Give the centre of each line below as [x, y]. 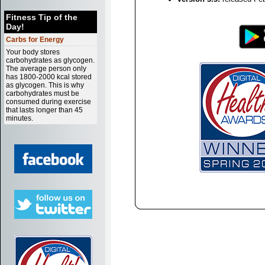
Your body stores [33, 52]
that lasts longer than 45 [44, 110]
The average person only [46, 69]
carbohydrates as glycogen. [50, 60]
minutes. [20, 118]
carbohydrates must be [43, 93]
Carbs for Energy [35, 40]
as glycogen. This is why [45, 85]
